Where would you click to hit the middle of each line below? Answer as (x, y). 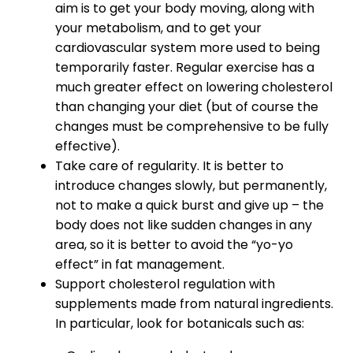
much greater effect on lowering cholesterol (194, 87)
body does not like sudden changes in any (184, 225)
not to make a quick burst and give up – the (190, 206)
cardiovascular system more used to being (188, 48)
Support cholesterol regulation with (165, 284)
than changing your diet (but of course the (187, 107)
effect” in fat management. (140, 265)
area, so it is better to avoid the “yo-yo (174, 245)
